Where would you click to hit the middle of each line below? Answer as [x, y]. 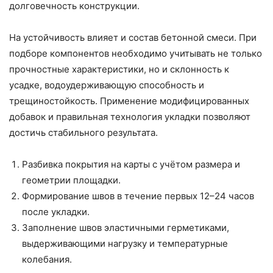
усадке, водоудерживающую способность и [107, 85]
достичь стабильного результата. [83, 132]
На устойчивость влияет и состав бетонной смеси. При [133, 37]
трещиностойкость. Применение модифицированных [129, 101]
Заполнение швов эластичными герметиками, [126, 227]
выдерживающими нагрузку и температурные [125, 243]
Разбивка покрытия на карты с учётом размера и [131, 164]
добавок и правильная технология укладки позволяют [130, 116]
